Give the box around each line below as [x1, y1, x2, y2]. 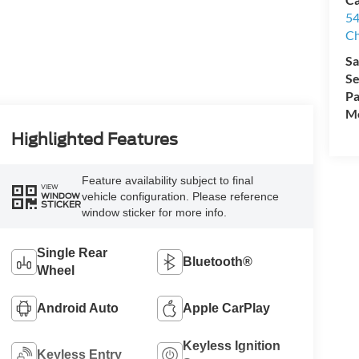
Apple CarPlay [183, 301, 271, 315]
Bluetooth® [183, 254, 253, 268]
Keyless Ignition [183, 338, 281, 353]
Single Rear [36, 245, 107, 260]
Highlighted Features [10, 129, 178, 149]
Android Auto [36, 301, 119, 315]
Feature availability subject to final [81, 173, 253, 187]
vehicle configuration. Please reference [81, 189, 279, 203]
